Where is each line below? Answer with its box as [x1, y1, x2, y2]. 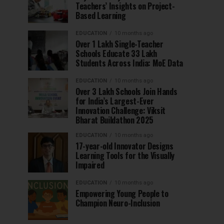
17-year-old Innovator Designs [75, 140, 173, 152]
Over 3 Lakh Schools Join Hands [75, 85, 177, 98]
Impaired [75, 159, 104, 171]
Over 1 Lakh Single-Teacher [75, 38, 163, 50]
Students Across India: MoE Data [75, 57, 183, 69]
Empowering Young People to [75, 187, 168, 200]
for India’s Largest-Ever [75, 95, 154, 107]
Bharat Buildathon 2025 [75, 114, 153, 126]
